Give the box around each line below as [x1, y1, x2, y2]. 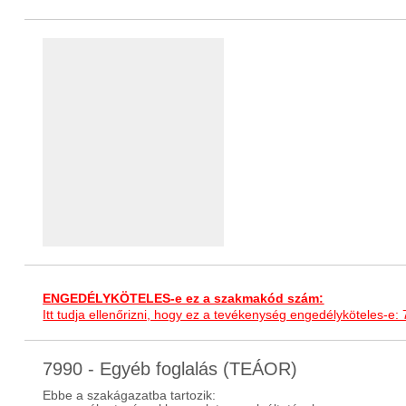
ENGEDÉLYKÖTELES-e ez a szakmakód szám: [43, 292, 324, 305]
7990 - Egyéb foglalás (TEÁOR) [43, 359, 298, 379]
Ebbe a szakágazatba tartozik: [43, 389, 217, 402]
